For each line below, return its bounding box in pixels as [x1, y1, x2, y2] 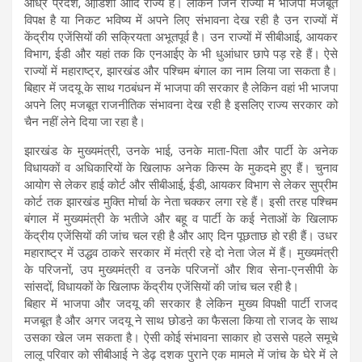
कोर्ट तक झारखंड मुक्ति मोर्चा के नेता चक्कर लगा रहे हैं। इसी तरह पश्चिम [24, 194, 338, 209]
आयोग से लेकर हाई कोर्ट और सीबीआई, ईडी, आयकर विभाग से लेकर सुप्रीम [24, 177, 338, 192]
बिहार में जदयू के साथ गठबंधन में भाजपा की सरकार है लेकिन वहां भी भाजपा [24, 80, 338, 95]
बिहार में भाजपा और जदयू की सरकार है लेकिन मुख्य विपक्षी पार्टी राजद [24, 296, 338, 311]
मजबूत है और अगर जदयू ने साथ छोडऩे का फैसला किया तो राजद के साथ [24, 313, 338, 328]
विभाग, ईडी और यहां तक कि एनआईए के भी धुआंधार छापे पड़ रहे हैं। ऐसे [24, 46, 338, 61]
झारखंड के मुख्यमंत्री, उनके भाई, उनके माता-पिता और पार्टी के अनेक [24, 143, 338, 158]
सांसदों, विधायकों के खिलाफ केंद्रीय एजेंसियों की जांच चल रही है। [24, 279, 299, 294]
